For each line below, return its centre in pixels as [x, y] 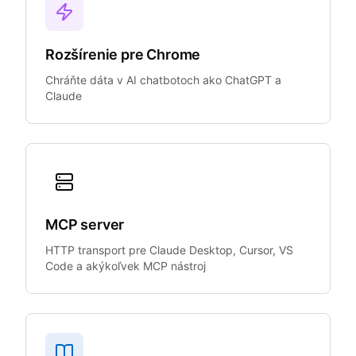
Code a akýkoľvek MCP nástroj [126, 266]
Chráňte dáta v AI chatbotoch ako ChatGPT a [163, 80]
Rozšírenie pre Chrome [123, 54]
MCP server [85, 224]
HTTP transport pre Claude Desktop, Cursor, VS [169, 250]
